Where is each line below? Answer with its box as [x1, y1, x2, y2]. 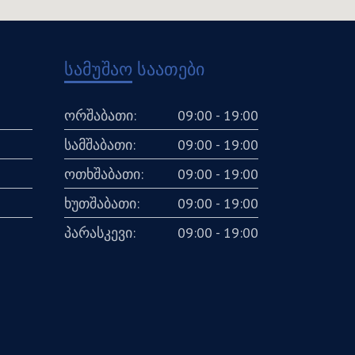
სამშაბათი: [64, 135, 136, 154]
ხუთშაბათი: [64, 193, 139, 212]
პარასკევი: [64, 223, 136, 242]
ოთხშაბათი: [64, 164, 143, 183]
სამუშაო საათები [64, 57, 204, 80]
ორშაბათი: [64, 105, 136, 124]
